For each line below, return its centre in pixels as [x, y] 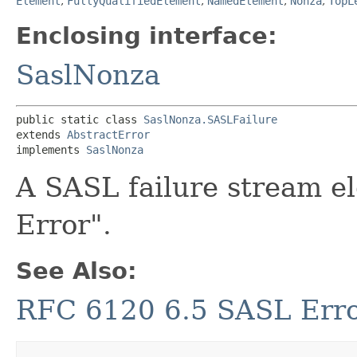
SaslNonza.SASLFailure [210, 119]
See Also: [76, 271]
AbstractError [108, 134]
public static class [80, 119]
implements [51, 149]
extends [41, 134]
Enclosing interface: [147, 35]
